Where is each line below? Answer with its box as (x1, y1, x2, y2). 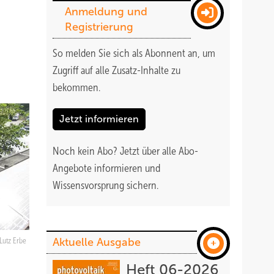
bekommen (53, 81, 98, 94)
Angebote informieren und (53, 162, 160, 174)
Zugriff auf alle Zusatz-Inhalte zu (53, 64, 180, 76)
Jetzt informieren (59, 114, 139, 124)
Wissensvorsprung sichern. (53, 179, 158, 191)
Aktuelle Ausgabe (53, 236, 141, 248)
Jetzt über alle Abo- (120, 145, 198, 157)
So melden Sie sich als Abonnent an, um (53, 47, 215, 59)
